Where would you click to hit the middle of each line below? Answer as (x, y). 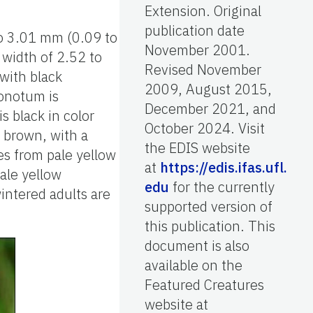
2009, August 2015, (208, 89)
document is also (197, 245)
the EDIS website (197, 147)
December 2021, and (210, 108)
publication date (195, 30)
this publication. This (210, 226)
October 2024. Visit (205, 128)
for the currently (222, 187)
